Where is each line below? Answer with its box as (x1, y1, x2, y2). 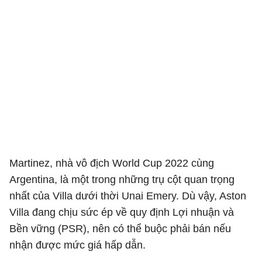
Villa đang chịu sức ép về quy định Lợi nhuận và (9, 206, 234, 218)
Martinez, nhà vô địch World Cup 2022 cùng (9, 157, 214, 169)
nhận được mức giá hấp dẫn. (9, 239, 146, 251)
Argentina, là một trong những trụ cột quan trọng (9, 174, 235, 185)
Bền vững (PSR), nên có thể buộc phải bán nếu (9, 223, 231, 235)
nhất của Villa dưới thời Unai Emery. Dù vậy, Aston (9, 190, 246, 202)
